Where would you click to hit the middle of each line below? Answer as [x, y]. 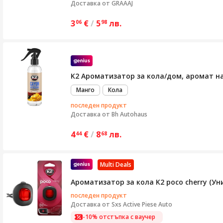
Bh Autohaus [129, 114]
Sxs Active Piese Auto [142, 204]
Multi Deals [116, 164]
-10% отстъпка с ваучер [119, 217]
